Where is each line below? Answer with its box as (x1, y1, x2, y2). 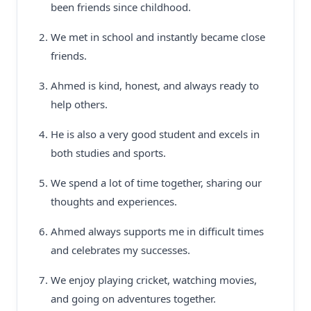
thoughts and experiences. (51, 194, 177, 208)
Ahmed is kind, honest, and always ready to (51, 78, 259, 92)
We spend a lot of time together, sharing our (51, 176, 262, 190)
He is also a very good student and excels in (51, 127, 260, 141)
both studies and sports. (51, 146, 166, 160)
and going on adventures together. (51, 292, 216, 305)
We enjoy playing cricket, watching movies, (51, 273, 257, 287)
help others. (51, 97, 108, 111)
